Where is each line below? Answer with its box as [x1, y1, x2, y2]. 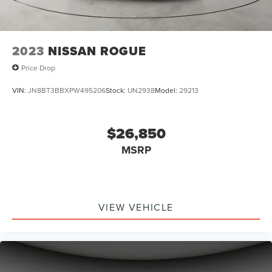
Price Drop [21, 62, 55, 73]
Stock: [106, 85, 127, 96]
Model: [155, 85, 179, 96]
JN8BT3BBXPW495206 [28, 85, 106, 96]
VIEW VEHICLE [98, 200, 174, 214]
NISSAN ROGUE [48, 42, 146, 60]
